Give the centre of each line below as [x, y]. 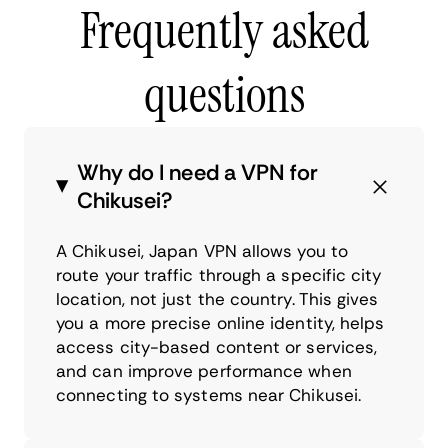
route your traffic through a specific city [219, 274]
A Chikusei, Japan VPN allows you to [202, 250]
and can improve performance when [204, 370]
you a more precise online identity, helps [220, 322]
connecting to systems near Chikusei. [209, 394]
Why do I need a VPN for [197, 172]
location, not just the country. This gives [217, 298]
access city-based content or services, [217, 346]
